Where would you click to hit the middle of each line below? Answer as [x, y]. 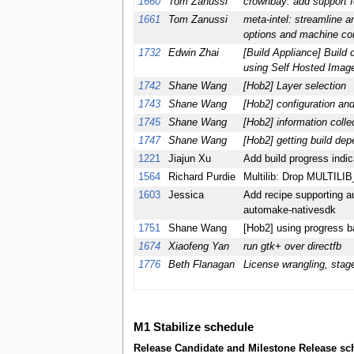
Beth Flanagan [201, 265]
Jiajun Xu [189, 159]
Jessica [186, 196]
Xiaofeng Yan [198, 247]
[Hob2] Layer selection [294, 87]
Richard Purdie [201, 177]
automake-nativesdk [289, 211]
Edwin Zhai [193, 53]
